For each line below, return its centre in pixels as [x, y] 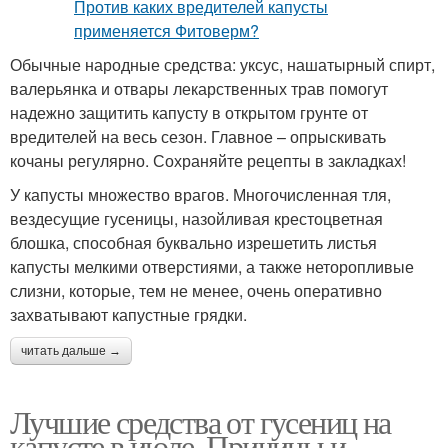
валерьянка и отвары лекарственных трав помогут [199, 88]
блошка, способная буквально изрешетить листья [193, 242]
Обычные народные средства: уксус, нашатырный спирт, [222, 64]
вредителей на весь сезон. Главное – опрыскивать [198, 136]
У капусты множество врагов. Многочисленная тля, [200, 194]
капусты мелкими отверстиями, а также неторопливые [212, 266]
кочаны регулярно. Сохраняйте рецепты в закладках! [208, 160]
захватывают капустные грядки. [128, 314]
